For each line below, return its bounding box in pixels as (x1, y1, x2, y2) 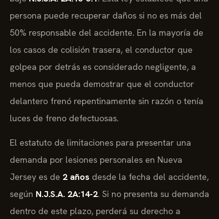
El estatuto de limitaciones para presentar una (10, 136, 191, 148)
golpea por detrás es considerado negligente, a (10, 61, 196, 73)
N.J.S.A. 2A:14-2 (36, 188, 98, 199)
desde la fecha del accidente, (89, 171, 209, 182)
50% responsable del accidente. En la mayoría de (10, 27, 203, 39)
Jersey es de (10, 171, 63, 182)
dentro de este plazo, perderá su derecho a (10, 205, 180, 217)
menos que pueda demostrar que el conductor (10, 78, 194, 90)
